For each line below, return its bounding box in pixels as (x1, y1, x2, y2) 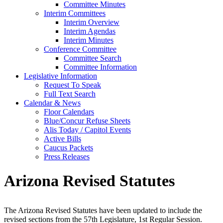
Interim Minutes (64, 36, 113, 44)
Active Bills (44, 134, 81, 143)
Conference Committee (44, 45, 116, 53)
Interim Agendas (64, 27, 115, 35)
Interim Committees (44, 9, 106, 17)
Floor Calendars (44, 108, 94, 116)
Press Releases (44, 152, 90, 161)
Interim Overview (64, 18, 119, 26)
